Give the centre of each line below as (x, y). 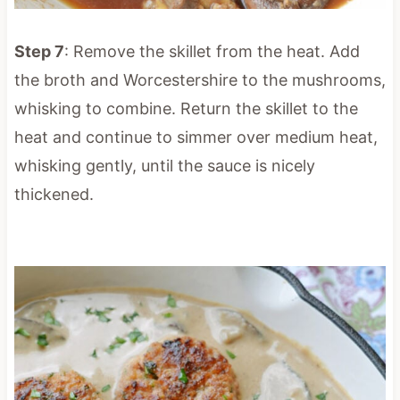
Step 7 (39, 51)
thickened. (54, 194)
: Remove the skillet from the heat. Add (212, 51)
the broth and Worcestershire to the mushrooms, (200, 79)
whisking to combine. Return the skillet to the (186, 108)
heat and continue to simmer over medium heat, (196, 137)
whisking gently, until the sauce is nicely (164, 165)
